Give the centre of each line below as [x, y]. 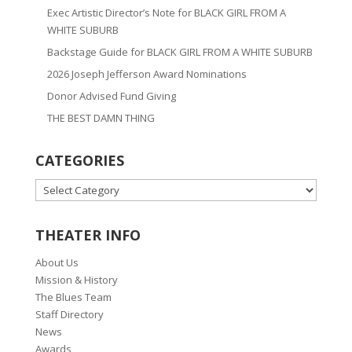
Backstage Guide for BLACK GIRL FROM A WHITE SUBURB [180, 52]
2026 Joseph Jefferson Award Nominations [147, 74]
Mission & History [76, 280]
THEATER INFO [88, 235]
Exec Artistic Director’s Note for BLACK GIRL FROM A [166, 13]
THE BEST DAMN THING [101, 118]
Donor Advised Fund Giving [111, 96]
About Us [57, 263]
